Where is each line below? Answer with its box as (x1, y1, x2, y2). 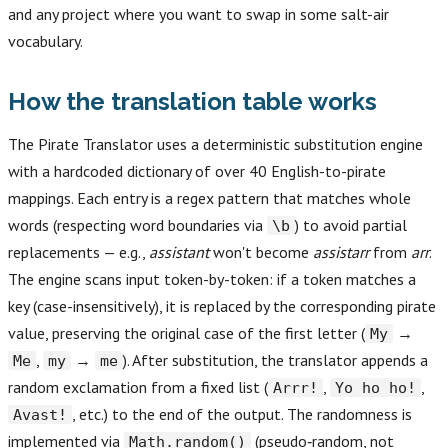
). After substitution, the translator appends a (123, 350, 428, 371)
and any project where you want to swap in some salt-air (8, 4, 389, 25)
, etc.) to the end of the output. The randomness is (72, 404, 412, 425)
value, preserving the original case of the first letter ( (8, 323, 365, 344)
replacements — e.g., (8, 242, 149, 263)
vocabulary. (8, 31, 83, 52)
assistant (149, 242, 209, 263)
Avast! (13, 406, 67, 424)
